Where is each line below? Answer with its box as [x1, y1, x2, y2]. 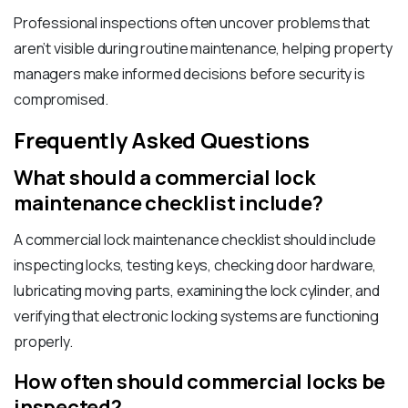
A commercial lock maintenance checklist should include [14, 229, 376, 250]
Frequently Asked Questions [14, 125, 310, 156]
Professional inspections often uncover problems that [14, 13, 370, 34]
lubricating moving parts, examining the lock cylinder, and [14, 280, 380, 301]
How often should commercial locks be [14, 368, 386, 396]
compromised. [14, 89, 109, 110]
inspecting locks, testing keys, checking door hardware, [14, 255, 377, 276]
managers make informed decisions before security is [14, 64, 365, 85]
